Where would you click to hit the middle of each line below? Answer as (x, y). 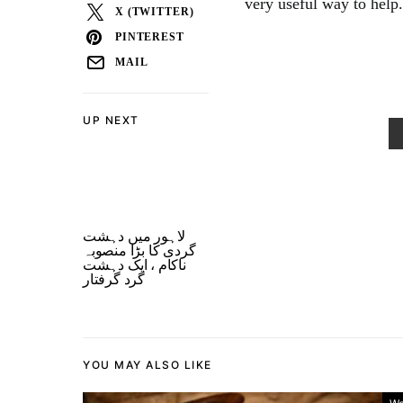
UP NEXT (111, 120)
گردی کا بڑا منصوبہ (139, 251)
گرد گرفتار (114, 279)
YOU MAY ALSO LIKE (148, 365)
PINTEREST (150, 37)
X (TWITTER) (155, 12)
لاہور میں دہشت (134, 236)
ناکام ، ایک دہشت (134, 265)
